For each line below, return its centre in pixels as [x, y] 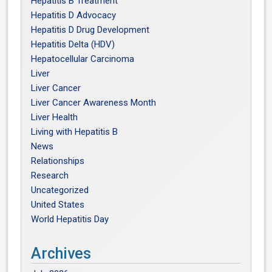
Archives [61, 253]
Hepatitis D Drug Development [90, 30]
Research [50, 175]
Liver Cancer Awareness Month [94, 103]
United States [58, 205]
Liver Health [55, 117]
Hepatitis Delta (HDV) [73, 44]
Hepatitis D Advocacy [74, 15]
